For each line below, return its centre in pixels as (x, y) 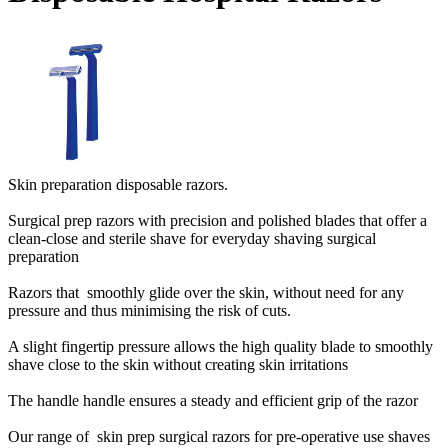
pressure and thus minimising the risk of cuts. (149, 310)
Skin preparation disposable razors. (118, 184)
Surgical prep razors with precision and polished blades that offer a (217, 220)
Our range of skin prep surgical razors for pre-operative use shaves (219, 436)
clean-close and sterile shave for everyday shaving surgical (192, 238)
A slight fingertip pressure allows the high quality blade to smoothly (220, 346)
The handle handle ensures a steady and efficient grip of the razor (215, 400)
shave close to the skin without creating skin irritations (178, 364)
